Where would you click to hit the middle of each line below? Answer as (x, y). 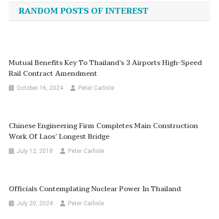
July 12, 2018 (35, 151)
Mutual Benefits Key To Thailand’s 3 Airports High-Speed (106, 63)
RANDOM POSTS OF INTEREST (83, 11)
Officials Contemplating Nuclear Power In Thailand (95, 189)
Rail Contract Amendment (53, 73)
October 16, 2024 (40, 88)
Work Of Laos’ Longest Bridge (59, 136)
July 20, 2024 (35, 203)
